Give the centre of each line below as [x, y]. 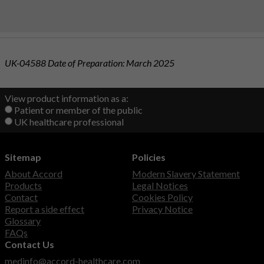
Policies [149, 157]
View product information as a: [67, 98]
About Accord [34, 174]
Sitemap [23, 157]
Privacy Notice [162, 209]
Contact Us [29, 245]
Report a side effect [44, 209]
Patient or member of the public [78, 110]
